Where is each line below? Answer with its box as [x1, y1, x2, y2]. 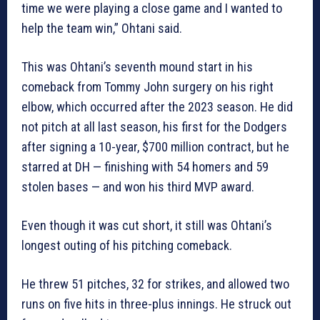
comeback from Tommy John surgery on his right [21, 79, 274, 95]
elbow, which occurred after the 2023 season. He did [21, 99, 293, 115]
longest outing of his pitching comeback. [21, 238, 232, 254]
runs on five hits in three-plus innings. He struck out [21, 296, 291, 312]
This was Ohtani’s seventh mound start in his [21, 59, 253, 75]
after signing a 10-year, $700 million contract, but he [21, 139, 289, 155]
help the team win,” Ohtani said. [21, 21, 182, 36]
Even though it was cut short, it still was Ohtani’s [21, 218, 272, 234]
